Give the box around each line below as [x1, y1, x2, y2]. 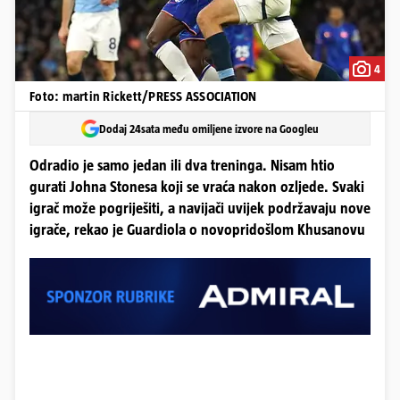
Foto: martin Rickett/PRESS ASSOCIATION [29, 88, 257, 104]
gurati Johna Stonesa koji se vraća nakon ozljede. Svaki [29, 179, 364, 196]
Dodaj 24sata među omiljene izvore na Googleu [99, 121, 319, 136]
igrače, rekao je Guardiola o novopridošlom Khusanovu [29, 221, 365, 238]
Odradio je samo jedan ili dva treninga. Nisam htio [29, 157, 335, 174]
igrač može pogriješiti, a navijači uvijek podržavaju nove [29, 200, 371, 217]
